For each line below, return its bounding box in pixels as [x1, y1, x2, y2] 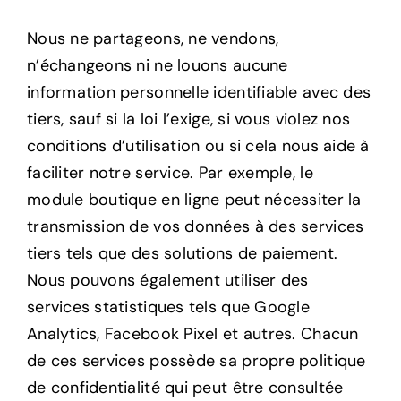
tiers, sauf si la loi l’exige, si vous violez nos [26, 107, 351, 130]
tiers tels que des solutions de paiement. [26, 242, 338, 264]
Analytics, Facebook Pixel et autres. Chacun [26, 322, 359, 345]
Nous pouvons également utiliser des [26, 269, 309, 291]
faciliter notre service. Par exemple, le [26, 161, 313, 183]
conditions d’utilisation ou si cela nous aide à [26, 134, 370, 157]
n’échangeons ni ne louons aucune [26, 54, 288, 76]
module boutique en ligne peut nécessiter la [26, 188, 362, 210]
